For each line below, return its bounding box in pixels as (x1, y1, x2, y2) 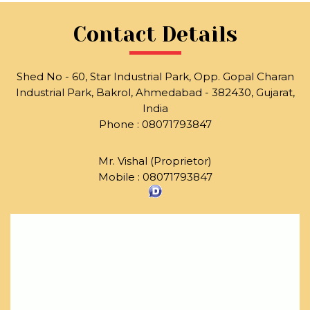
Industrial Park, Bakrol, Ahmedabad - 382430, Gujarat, (15, 86, 295, 100)
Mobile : (98, 170, 143, 184)
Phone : (98, 118, 142, 131)
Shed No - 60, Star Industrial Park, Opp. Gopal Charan (16, 70, 294, 84)
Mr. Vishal (98, 154, 147, 168)
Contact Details (73, 23, 237, 47)
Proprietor (154, 154, 208, 168)
